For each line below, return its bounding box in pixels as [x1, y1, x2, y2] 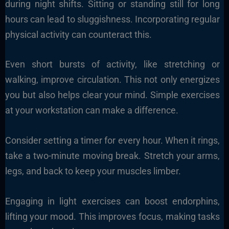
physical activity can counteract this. [5, 29, 152, 40]
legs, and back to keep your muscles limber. [5, 166, 181, 177]
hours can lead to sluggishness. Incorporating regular [5, 13, 220, 25]
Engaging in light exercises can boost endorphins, [5, 195, 220, 207]
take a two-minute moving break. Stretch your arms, [5, 150, 220, 162]
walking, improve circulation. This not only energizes [5, 74, 220, 85]
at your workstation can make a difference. [5, 105, 178, 116]
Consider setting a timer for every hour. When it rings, [5, 135, 220, 146]
